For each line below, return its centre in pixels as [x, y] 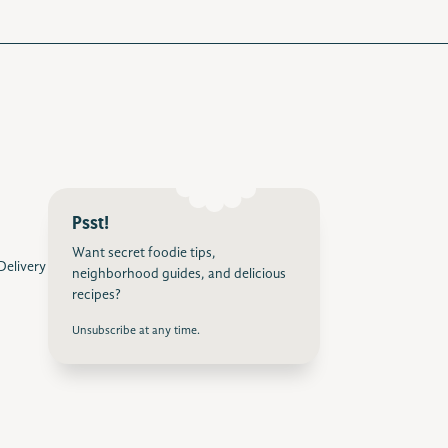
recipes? [96, 295]
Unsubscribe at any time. [136, 331]
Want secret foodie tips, [144, 253]
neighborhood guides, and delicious [179, 274]
